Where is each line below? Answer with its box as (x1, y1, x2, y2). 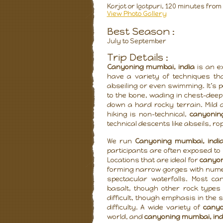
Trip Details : (107, 51, 168, 63)
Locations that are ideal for (107, 156, 200, 164)
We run (107, 137, 135, 145)
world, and (107, 213, 144, 221)
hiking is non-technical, (107, 110, 190, 118)
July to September (107, 37, 166, 45)
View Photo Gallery (107, 10, 167, 17)
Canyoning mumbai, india (107, 63, 195, 71)
